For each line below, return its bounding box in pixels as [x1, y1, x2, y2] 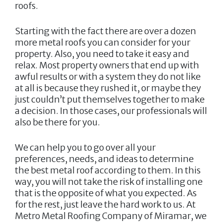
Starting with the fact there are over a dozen [15, 25, 196, 37]
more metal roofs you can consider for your [15, 36, 190, 48]
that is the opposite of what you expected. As [15, 187, 197, 199]
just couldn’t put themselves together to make [15, 93, 205, 105]
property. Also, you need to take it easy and [15, 48, 189, 59]
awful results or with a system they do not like [15, 70, 201, 82]
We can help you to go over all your [15, 141, 156, 153]
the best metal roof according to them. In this [15, 164, 201, 176]
